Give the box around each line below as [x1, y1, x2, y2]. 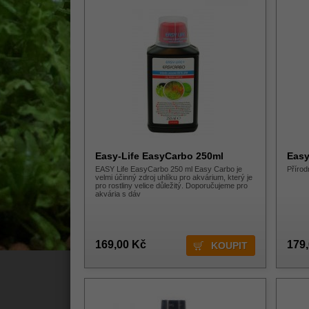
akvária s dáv [95, 190, 141, 198]
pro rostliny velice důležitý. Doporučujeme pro [95, 181, 248, 190]
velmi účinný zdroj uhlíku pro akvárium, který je [95, 173, 252, 181]
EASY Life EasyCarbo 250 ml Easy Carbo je [95, 165, 242, 173]
